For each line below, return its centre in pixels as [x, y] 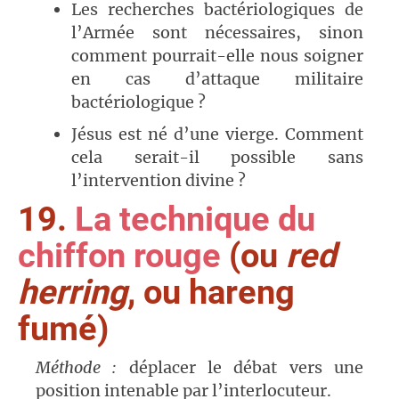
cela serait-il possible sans [217, 158]
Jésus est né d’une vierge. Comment [217, 134]
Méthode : [82, 368]
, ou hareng [211, 293]
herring [73, 293]
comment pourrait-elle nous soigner [217, 56]
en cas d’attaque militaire [217, 79]
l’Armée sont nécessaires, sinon [217, 33]
